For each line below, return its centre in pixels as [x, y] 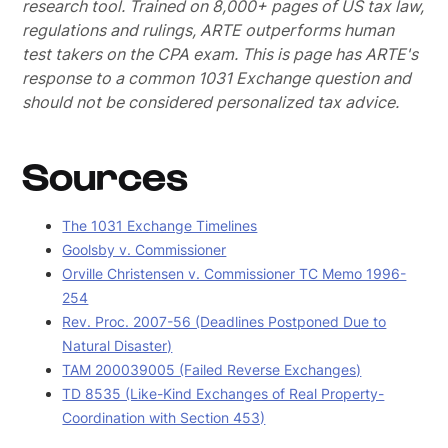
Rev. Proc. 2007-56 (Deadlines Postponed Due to [224, 321]
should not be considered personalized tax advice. [211, 102]
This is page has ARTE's [330, 54]
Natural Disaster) [117, 345]
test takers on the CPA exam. [132, 54]
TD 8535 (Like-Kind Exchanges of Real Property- [223, 393]
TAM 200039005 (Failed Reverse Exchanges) [212, 369]
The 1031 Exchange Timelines [160, 225]
